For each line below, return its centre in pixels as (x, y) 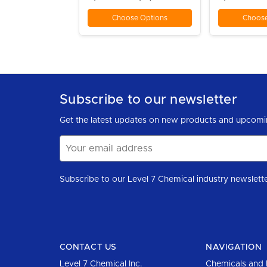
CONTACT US (88, 248)
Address (76, 154)
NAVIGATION (234, 248)
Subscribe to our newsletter (148, 100)
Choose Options (139, 18)
